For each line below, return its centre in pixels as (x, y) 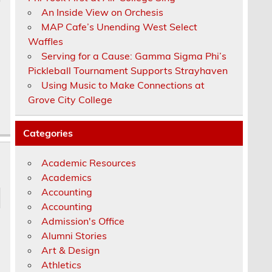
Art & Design (71, 250)
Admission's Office (83, 221)
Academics (67, 177)
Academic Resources (89, 162)
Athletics (62, 264)
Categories (48, 133)
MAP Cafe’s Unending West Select (120, 26)
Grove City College (70, 99)
